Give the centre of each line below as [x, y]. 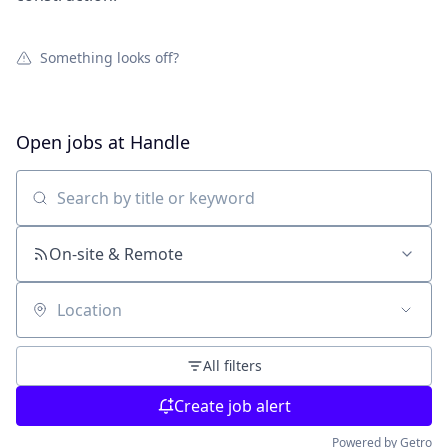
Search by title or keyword [114, 207]
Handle [160, 142]
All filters [232, 365]
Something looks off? [109, 57]
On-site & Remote [116, 254]
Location [47, 319]
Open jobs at [73, 142]
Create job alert [232, 406]
